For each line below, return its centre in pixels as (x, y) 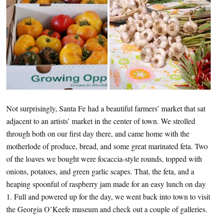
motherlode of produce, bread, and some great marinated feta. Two (107, 146)
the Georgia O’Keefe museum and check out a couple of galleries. (107, 209)
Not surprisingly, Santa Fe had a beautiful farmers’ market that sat (106, 108)
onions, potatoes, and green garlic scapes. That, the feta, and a (100, 171)
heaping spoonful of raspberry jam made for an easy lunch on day (106, 184)
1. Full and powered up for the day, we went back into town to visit (108, 196)
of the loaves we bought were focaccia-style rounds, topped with (104, 158)
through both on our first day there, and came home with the (98, 133)
